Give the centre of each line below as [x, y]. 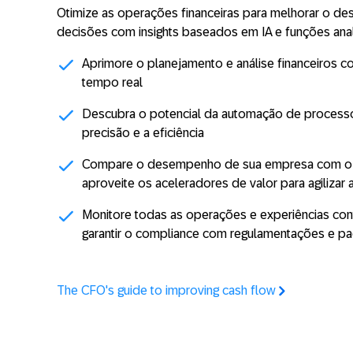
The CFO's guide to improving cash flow [166, 290]
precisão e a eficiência [143, 132]
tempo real [112, 82]
